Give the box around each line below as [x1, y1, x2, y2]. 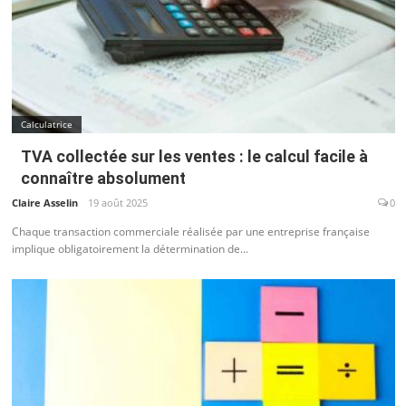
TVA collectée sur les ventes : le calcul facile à [20, 146, 368, 166]
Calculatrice [20, 117, 72, 130]
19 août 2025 [87, 196, 148, 210]
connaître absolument [20, 168, 186, 188]
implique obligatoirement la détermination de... [11, 241, 248, 257]
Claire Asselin [11, 196, 78, 210]
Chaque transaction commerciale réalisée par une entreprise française [11, 224, 370, 240]
